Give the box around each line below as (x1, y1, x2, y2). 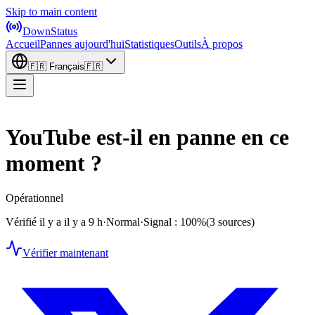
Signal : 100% (143, 215, 206, 228)
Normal (106, 215, 140, 228)
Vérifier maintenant (22, 246, 108, 259)
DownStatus (22, 25, 77, 37)
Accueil (6, 38, 40, 50)
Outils (174, 38, 201, 50)
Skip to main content (6, 6, 97, 18)
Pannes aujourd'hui (40, 38, 124, 50)
